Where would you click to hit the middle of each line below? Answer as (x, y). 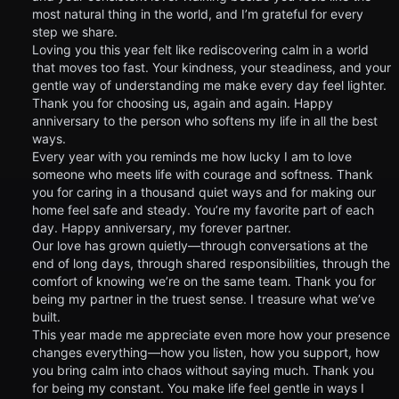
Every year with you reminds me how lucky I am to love (192, 157)
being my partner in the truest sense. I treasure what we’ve (204, 299)
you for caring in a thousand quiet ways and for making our (204, 192)
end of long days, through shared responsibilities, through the (211, 264)
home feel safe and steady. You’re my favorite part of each (203, 210)
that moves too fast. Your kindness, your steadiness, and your (212, 68)
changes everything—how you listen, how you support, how (206, 353)
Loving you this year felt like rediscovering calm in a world (200, 50)
